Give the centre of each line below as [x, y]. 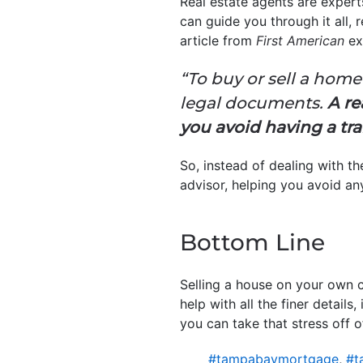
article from [218, 41]
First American [302, 41]
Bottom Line [252, 242]
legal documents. [254, 103]
